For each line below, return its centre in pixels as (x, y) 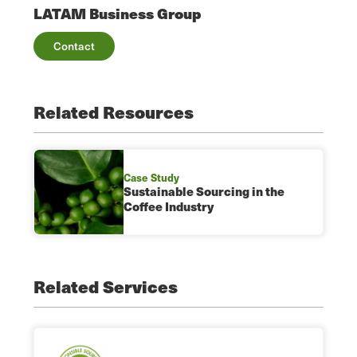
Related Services (106, 287)
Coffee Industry (169, 206)
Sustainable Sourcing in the (204, 191)
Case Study (151, 177)
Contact (74, 45)
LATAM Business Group (117, 13)
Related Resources (114, 112)
